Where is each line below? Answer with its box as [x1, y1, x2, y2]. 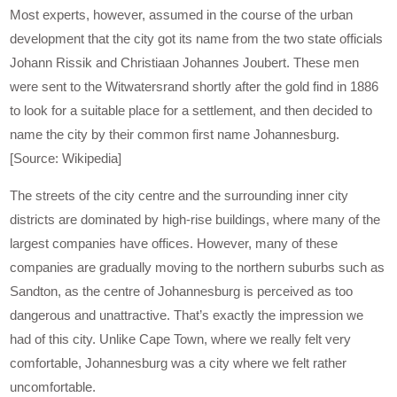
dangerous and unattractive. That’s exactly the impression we [10, 307, 364, 323]
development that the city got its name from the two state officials [10, 31, 384, 47]
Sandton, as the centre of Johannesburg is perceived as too [10, 284, 354, 300]
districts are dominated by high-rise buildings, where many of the [10, 212, 381, 228]
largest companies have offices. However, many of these [10, 236, 339, 252]
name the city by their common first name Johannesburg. [10, 127, 340, 143]
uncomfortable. [10, 379, 97, 395]
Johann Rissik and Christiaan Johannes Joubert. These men [10, 55, 360, 71]
